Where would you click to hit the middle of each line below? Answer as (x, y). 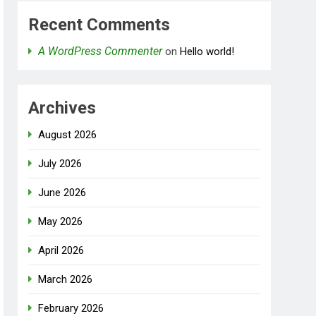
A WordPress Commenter (101, 51)
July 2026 (60, 164)
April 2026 (61, 251)
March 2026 (66, 280)
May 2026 (61, 222)
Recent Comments (99, 25)
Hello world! (207, 52)
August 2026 (68, 135)
